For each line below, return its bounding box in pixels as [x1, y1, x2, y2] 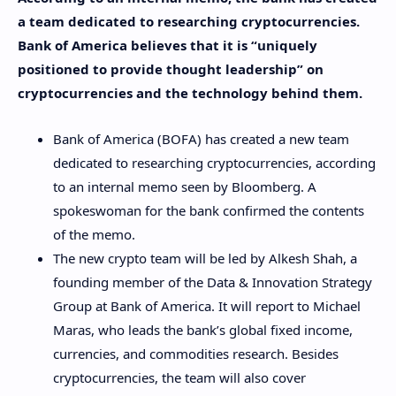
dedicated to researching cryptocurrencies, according [53, 154, 376, 172]
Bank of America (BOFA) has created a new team [53, 130, 349, 148]
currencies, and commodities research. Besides [53, 345, 339, 363]
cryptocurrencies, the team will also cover [53, 369, 306, 387]
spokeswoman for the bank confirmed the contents [53, 202, 364, 220]
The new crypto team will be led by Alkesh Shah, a [53, 249, 357, 268]
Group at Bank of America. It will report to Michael [53, 297, 361, 316]
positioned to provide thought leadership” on [18, 59, 324, 78]
